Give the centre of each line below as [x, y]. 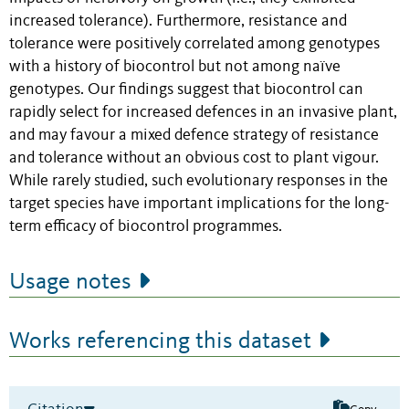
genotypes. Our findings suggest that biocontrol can [186, 90]
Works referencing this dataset [160, 342]
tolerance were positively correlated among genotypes [194, 45]
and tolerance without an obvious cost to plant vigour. [194, 159]
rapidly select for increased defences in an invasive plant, [203, 113]
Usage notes [70, 283]
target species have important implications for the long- [199, 204]
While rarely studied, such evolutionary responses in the [199, 182]
